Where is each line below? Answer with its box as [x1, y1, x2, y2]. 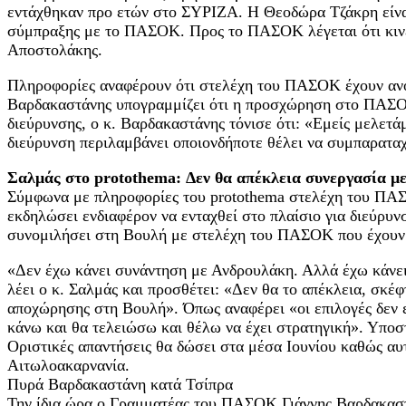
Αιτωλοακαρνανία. [7, 356, 130, 374]
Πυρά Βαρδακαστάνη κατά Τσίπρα [7, 375, 233, 393]
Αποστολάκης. [7, 41, 102, 59]
